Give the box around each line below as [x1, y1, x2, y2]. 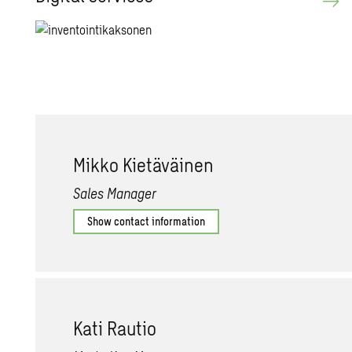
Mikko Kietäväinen [73, 153, 214, 176]
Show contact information [87, 214, 206, 228]
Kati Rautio [73, 317, 157, 339]
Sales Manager [73, 185, 157, 202]
